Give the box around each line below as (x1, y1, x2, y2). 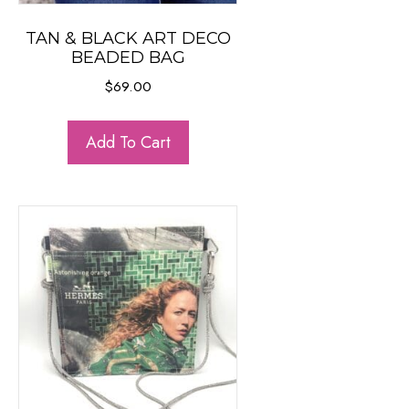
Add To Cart (85, 131, 171, 155)
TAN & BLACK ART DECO (25, 27, 231, 48)
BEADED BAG (70, 47, 185, 68)
